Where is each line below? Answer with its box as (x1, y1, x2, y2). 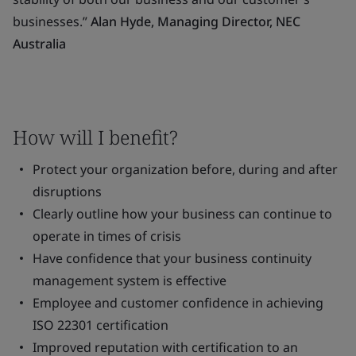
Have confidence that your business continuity (33, 250, 311, 267)
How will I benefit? (13, 124, 178, 150)
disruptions (33, 183, 102, 200)
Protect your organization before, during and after (33, 161, 338, 178)
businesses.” (13, 13, 91, 30)
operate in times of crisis (33, 227, 181, 245)
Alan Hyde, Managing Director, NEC (91, 13, 300, 30)
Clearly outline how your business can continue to (33, 205, 332, 222)
